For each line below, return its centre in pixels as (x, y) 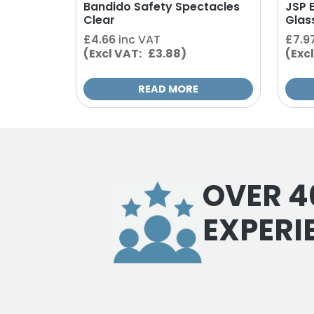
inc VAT (139, 39)
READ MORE (168, 89)
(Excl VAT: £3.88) (135, 53)
